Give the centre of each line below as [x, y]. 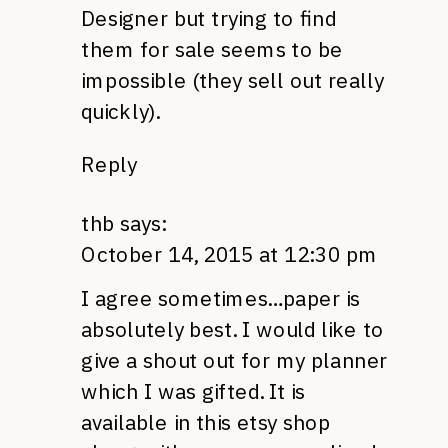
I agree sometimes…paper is [220, 299]
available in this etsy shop [206, 422]
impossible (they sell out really [232, 80]
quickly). [120, 111]
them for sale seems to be [212, 49]
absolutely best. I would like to [232, 329]
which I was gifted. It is [193, 391]
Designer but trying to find [208, 19]
